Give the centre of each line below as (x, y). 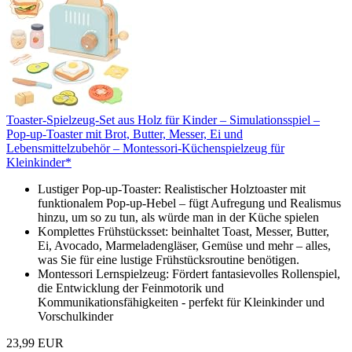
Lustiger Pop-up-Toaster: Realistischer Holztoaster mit (172, 189)
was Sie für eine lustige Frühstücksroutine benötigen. (169, 259)
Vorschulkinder (75, 316)
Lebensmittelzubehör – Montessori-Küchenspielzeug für (145, 148)
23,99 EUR (35, 343)
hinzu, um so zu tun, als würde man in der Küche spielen (178, 217)
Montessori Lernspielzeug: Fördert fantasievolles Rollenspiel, (189, 273)
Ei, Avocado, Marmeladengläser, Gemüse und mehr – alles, (184, 245)
